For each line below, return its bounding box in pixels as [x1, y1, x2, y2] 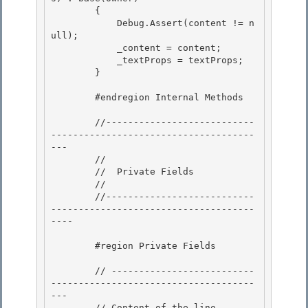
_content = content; [51, 43, 117, 54]
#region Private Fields [51, 241, 95, 252]
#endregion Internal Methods [51, 92, 95, 103]
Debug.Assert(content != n [51, 18, 117, 29]
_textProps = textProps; [51, 55, 117, 66]
